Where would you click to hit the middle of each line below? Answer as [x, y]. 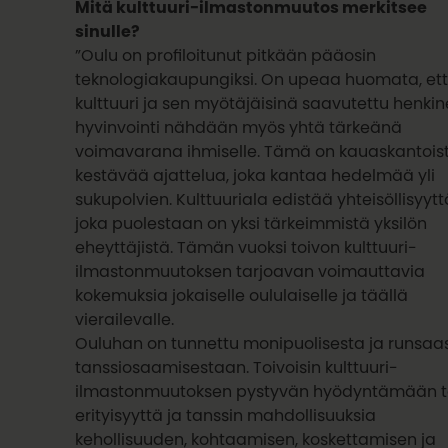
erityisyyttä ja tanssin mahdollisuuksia [226, 415]
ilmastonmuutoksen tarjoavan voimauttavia [250, 271]
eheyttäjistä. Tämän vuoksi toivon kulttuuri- [246, 247]
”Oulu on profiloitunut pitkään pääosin [226, 55]
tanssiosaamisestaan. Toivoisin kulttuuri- [237, 367]
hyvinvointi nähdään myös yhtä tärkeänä [239, 127]
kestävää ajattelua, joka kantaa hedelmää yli [255, 175]
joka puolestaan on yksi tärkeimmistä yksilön [251, 223]
